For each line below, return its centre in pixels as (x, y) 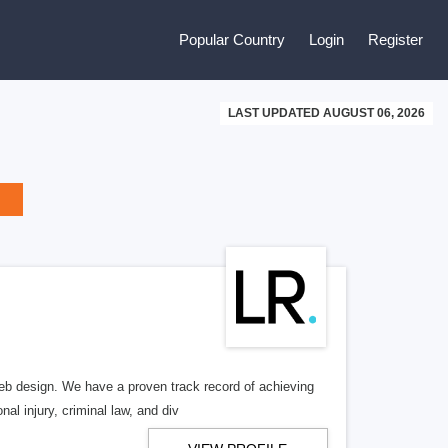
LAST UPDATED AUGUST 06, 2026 (326, 113)
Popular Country (232, 39)
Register (395, 39)
